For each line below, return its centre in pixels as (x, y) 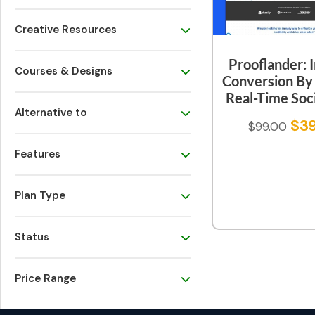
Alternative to (51, 113)
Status (32, 237)
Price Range (45, 279)
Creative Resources (66, 30)
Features (38, 154)
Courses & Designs (64, 71)
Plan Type (40, 196)
